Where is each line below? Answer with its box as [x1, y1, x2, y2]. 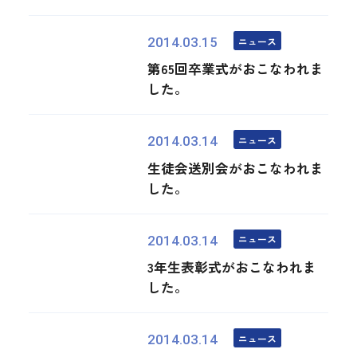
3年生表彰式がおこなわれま [147, 257, 317, 277]
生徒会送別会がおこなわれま [147, 158, 324, 178]
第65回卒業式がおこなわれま [147, 59, 324, 79]
